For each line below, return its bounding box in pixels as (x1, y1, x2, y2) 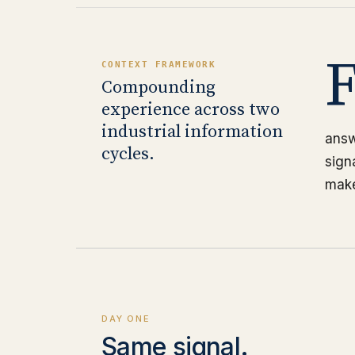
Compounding (101, 77, 216, 98)
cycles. (101, 143, 155, 165)
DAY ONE (101, 313, 151, 324)
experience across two (101, 99, 280, 120)
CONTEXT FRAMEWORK (101, 59, 216, 69)
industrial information (101, 121, 283, 143)
